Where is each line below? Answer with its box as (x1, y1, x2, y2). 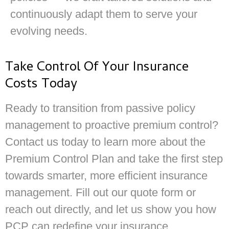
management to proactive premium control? (5, 119, 218, 132)
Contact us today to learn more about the (5, 135, 205, 149)
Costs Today (5, 74, 77, 96)
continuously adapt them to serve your (10, 7, 197, 20)
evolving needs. (10, 24, 87, 37)
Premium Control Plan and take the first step (5, 152, 223, 166)
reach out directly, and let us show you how (5, 203, 216, 216)
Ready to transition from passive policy (5, 102, 195, 115)
